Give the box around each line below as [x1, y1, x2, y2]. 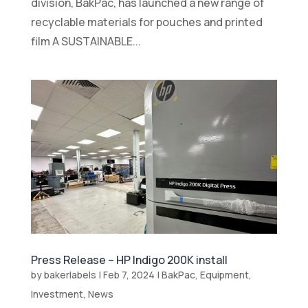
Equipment [199, 268, 249, 282]
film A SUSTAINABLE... [30, 34, 141, 49]
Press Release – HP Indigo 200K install [30, 252, 228, 268]
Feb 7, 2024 [102, 268, 155, 282]
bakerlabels [43, 268, 96, 282]
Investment [30, 287, 83, 301]
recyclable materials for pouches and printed [30, 14, 263, 30]
